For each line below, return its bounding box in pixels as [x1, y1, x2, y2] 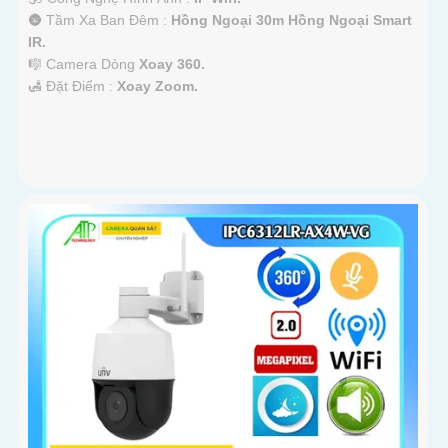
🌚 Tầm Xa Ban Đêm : [28, 12, 171, 29]
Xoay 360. [139, 56, 205, 73]
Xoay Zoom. [117, 78, 198, 95]
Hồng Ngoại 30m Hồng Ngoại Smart [171, 12, 412, 29]
